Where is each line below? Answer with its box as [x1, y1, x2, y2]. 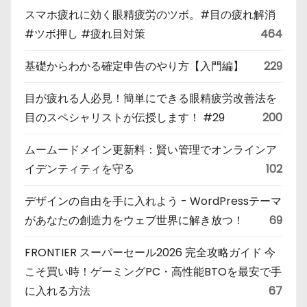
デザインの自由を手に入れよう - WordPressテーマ [25, 193, 282, 210]
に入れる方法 [25, 283, 90, 299]
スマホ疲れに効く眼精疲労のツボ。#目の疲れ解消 [25, 7, 275, 23]
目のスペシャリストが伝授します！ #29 [25, 110, 225, 126]
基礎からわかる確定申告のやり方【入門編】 [25, 58, 244, 75]
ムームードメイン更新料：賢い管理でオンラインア [25, 142, 277, 158]
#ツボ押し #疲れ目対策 [25, 26, 145, 42]
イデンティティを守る [25, 161, 134, 177]
